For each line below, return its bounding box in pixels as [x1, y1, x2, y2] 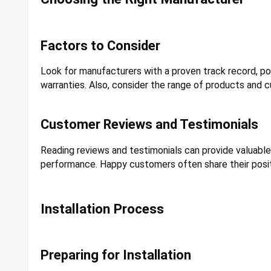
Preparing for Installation [41, 247, 191, 263]
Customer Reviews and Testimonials [41, 117, 258, 132]
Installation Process [41, 200, 164, 217]
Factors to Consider [41, 38, 160, 53]
